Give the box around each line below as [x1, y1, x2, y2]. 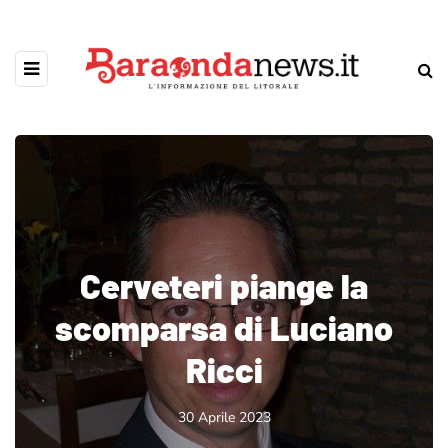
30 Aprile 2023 [177, 408, 271, 427]
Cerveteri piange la [80, 265, 368, 306]
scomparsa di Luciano [55, 307, 393, 348]
